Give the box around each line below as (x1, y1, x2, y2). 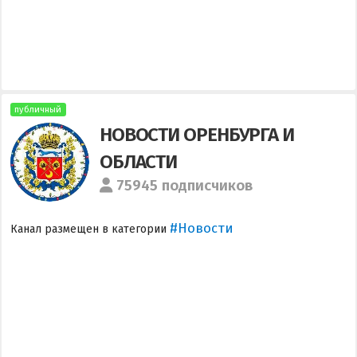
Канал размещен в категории (10, 222, 170, 236)
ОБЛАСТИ (99, 149, 178, 173)
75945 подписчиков (116, 176, 253, 194)
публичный (14, 104, 62, 116)
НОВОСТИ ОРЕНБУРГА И (99, 122, 294, 146)
